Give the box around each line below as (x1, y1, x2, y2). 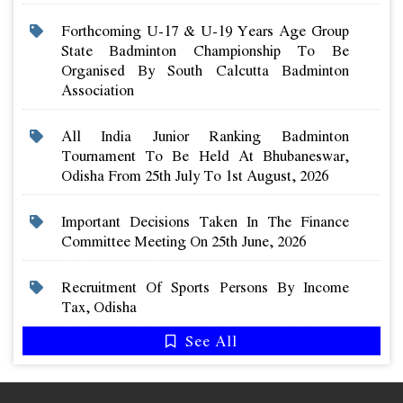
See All (181, 330, 237, 352)
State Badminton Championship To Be (60, 40, 349, 61)
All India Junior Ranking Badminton (60, 125, 349, 147)
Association (60, 79, 134, 101)
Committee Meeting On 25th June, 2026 (60, 230, 306, 252)
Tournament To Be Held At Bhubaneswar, (60, 145, 349, 166)
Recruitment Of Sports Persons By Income (60, 276, 349, 298)
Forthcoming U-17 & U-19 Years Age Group (60, 20, 349, 41)
